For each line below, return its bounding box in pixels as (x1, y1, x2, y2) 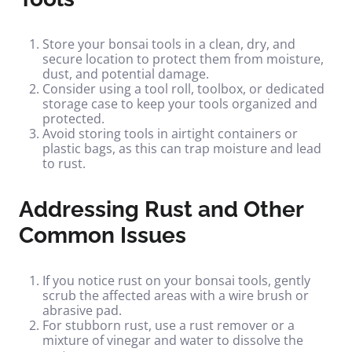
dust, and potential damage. (42, 65, 209, 82)
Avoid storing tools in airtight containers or (42, 125, 298, 142)
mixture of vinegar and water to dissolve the (42, 332, 303, 349)
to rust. (42, 155, 86, 172)
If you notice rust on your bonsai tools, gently (42, 272, 310, 289)
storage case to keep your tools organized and (42, 95, 317, 112)
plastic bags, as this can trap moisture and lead (42, 140, 321, 157)
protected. (42, 110, 104, 127)
